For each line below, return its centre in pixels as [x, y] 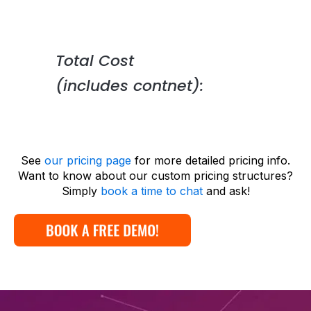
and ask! [226, 191]
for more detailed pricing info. [211, 160]
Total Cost [95, 60]
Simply [81, 191]
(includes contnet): [129, 85]
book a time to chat [151, 191]
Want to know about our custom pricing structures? [155, 175]
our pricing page [88, 160]
